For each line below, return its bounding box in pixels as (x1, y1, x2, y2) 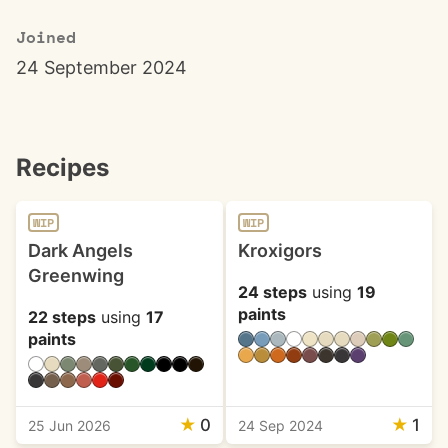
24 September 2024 (16, 57, 187, 78)
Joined (16, 30, 76, 46)
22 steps (28, 307, 96, 327)
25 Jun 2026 (28, 417, 111, 434)
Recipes (16, 153, 109, 182)
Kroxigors (237, 240, 322, 261)
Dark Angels (28, 240, 133, 261)
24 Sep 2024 (237, 417, 323, 434)
